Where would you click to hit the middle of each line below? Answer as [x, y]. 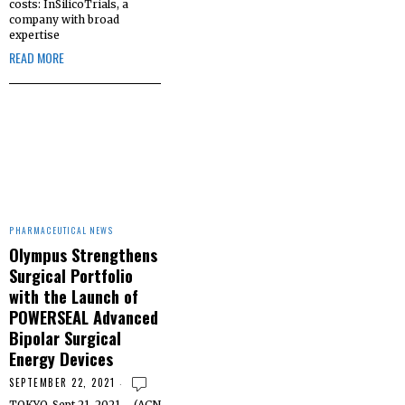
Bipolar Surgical [65, 337]
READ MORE [37, 58]
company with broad [64, 20]
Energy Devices [61, 358]
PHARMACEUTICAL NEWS [61, 230]
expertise [34, 35]
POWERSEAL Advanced [84, 316]
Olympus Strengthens [83, 254]
